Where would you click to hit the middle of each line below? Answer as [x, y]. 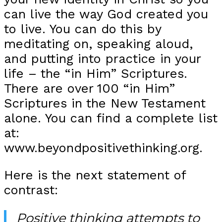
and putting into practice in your [102, 58]
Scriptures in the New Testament [105, 103]
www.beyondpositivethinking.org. [103, 147]
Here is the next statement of [95, 175]
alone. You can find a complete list [111, 118]
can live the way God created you [106, 14]
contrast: [31, 190]
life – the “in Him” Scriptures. [96, 73]
